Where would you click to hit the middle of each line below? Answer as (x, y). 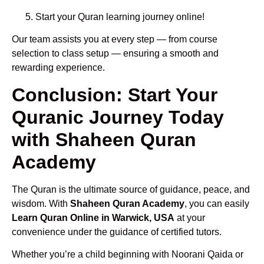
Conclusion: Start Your (115, 95)
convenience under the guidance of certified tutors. (117, 232)
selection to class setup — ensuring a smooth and (115, 54)
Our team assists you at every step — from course (115, 39)
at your (190, 217)
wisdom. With (41, 203)
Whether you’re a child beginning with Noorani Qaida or (128, 254)
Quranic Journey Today (118, 117)
